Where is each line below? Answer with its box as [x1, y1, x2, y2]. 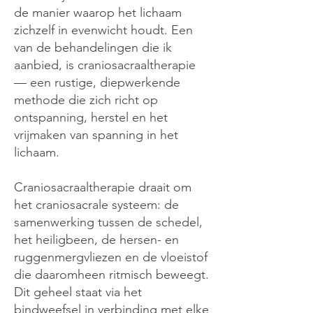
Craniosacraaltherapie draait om [14, 180, 191, 195]
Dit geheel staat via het [14, 284, 142, 300]
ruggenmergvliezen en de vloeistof [14, 249, 208, 265]
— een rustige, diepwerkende [14, 75, 180, 90]
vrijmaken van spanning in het [14, 127, 178, 143]
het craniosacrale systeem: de [14, 197, 179, 212]
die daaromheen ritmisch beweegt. [14, 267, 209, 282]
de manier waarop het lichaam [14, 5, 182, 20]
